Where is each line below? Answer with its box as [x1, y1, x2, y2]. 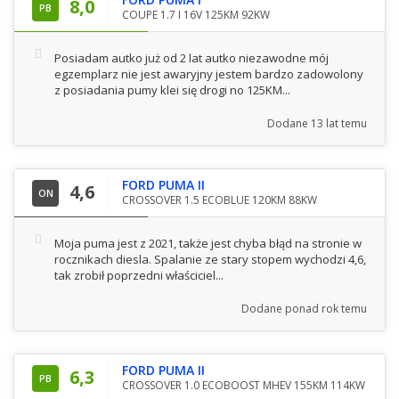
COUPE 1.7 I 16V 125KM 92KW [122, 6, 270, 22]
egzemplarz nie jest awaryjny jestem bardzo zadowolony [54, 65, 363, 82]
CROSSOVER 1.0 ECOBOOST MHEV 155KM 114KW [122, 377, 365, 393]
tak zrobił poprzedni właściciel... [54, 266, 224, 283]
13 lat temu [311, 115, 367, 131]
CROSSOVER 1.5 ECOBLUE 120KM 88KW [122, 191, 317, 208]
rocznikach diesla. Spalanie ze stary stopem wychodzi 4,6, [54, 250, 366, 267]
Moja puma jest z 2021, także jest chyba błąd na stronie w [54, 234, 362, 251]
